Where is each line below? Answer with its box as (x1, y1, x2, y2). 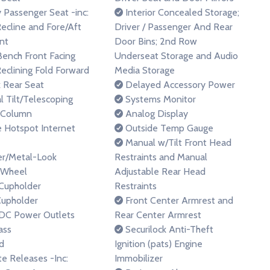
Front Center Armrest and (123, 195, 233, 206)
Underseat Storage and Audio (115, 50, 238, 61)
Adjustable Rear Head (115, 166, 206, 177)
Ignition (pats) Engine (115, 238, 202, 250)
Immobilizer (115, 253, 163, 264)
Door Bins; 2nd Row (115, 36, 197, 47)
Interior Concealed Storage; (123, 7, 239, 18)
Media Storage (115, 64, 175, 76)
